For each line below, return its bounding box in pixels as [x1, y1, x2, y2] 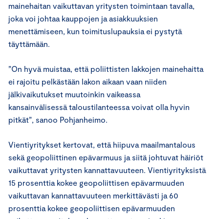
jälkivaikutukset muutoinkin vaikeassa [8, 89, 140, 99]
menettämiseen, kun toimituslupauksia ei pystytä [8, 26, 182, 36]
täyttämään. [8, 39, 52, 48]
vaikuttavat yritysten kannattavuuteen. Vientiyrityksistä [8, 165, 206, 175]
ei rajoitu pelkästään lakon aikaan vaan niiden [8, 76, 167, 86]
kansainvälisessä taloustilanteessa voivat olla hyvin [8, 102, 190, 111]
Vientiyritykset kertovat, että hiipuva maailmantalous [8, 139, 196, 149]
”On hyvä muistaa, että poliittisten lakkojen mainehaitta [8, 64, 203, 73]
